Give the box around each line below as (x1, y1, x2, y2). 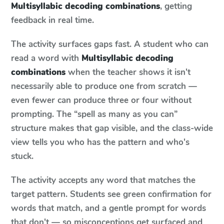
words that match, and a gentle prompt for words (11, 202, 206, 214)
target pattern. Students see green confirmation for (11, 188, 211, 200)
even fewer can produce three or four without (11, 94, 191, 106)
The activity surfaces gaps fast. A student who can (11, 38, 208, 50)
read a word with (11, 52, 79, 64)
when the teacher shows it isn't (65, 66, 190, 78)
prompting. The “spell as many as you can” (11, 108, 177, 120)
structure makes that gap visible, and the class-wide (11, 122, 213, 134)
